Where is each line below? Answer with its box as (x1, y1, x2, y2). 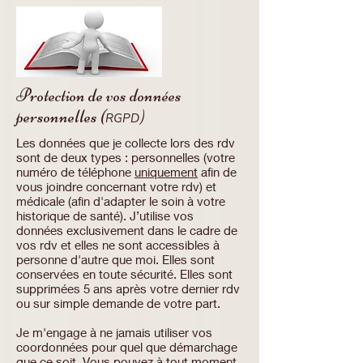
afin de (198, 164, 237, 179)
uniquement (135, 164, 198, 179)
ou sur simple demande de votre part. (16, 296, 220, 310)
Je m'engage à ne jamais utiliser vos (16, 325, 212, 340)
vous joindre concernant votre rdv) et (16, 179, 216, 194)
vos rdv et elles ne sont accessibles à (16, 237, 220, 252)
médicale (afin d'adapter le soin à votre (16, 194, 225, 208)
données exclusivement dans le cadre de (16, 223, 237, 237)
